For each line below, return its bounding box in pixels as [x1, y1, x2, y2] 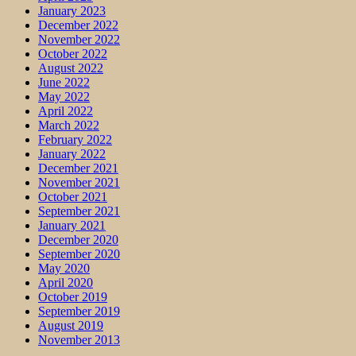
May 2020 [38, 261, 90, 275]
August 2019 [38, 318, 103, 332]
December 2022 [38, 17, 118, 32]
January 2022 [38, 146, 106, 161]
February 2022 [38, 132, 112, 146]
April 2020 [38, 275, 93, 289]
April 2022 [38, 103, 93, 118]
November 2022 [38, 32, 120, 46]
